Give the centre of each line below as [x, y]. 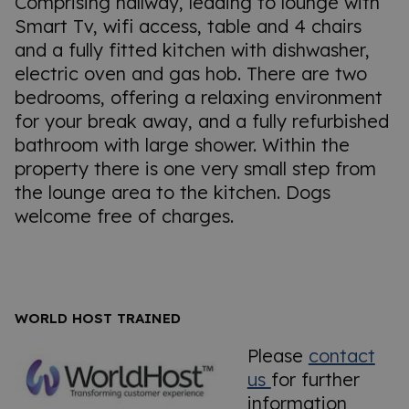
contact [341, 356]
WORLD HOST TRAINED [98, 319]
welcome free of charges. [124, 215]
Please [278, 356]
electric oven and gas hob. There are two [191, 73]
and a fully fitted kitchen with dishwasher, [192, 49]
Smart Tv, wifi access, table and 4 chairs [188, 26]
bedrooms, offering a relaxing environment [199, 97]
